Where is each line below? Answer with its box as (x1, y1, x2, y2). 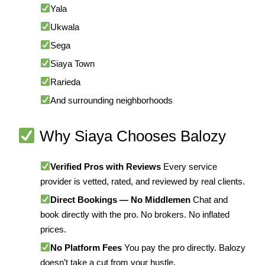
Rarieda (50, 76, 80, 87)
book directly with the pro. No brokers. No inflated (40, 209, 230, 219)
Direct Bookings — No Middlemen (50, 194, 190, 205)
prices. (40, 224, 66, 234)
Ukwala (50, 21, 79, 32)
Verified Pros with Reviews (50, 161, 161, 172)
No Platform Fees (50, 242, 122, 253)
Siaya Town (50, 58, 95, 69)
